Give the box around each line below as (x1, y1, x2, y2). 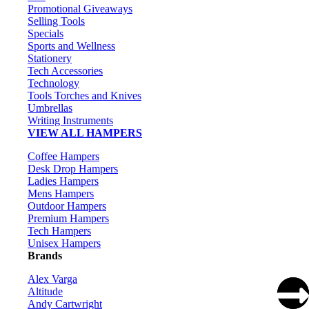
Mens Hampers (28, 188, 94, 200)
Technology (28, 77, 79, 90)
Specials (28, 28, 63, 40)
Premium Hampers (28, 212, 109, 225)
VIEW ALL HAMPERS (28, 127, 142, 139)
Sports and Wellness (28, 40, 115, 52)
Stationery (28, 52, 72, 65)
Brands (28, 250, 62, 262)
